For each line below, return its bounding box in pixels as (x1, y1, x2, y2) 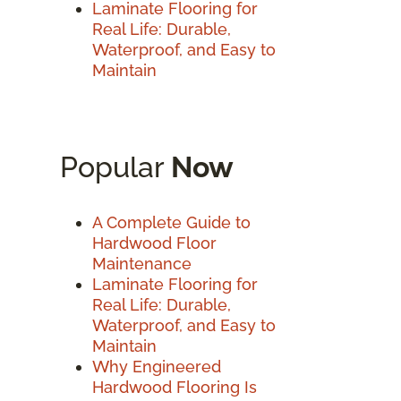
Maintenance (92, 253, 192, 273)
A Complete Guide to (92, 212, 251, 232)
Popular (60, 149, 171, 183)
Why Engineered (92, 356, 221, 376)
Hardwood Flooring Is (92, 377, 257, 397)
